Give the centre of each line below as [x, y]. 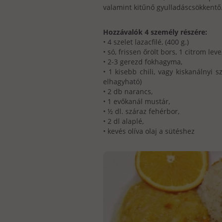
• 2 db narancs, [128, 91]
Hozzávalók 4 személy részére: [155, 32]
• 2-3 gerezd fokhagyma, [142, 61]
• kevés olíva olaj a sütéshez [149, 131]
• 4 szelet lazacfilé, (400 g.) [146, 42]
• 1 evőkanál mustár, [136, 101]
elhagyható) [122, 81]
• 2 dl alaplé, [123, 121]
